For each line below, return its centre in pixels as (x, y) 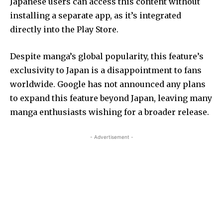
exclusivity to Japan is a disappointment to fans (106, 70)
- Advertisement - (111, 137)
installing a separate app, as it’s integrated (96, 15)
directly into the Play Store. (64, 29)
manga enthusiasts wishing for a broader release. (110, 112)
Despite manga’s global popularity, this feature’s (107, 56)
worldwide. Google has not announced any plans (108, 84)
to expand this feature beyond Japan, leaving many (111, 98)
